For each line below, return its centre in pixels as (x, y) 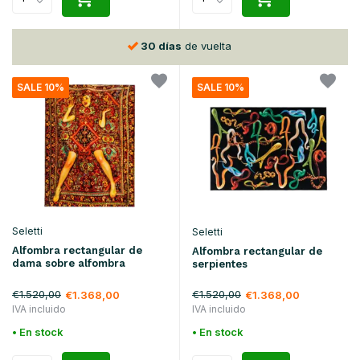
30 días (162, 45)
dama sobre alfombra (69, 264)
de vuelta (207, 45)
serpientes (220, 264)
